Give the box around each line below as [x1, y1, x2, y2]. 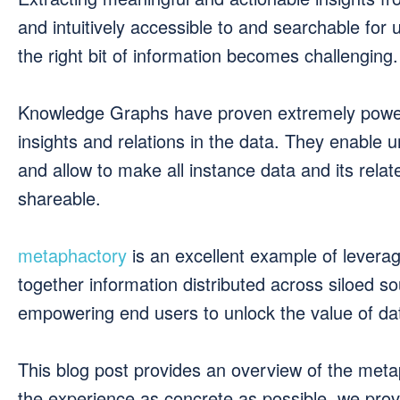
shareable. [18, 185, 101, 211]
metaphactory [18, 242, 127, 268]
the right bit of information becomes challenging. [18, 42, 398, 68]
